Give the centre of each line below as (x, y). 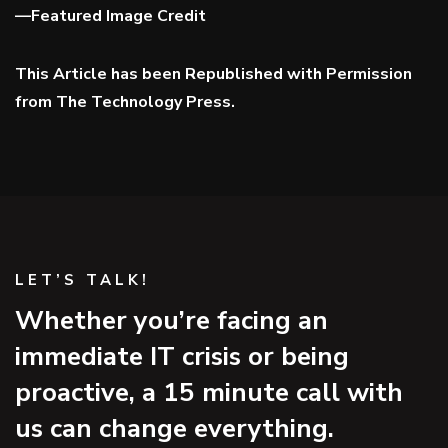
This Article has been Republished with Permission (213, 74)
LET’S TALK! (82, 280)
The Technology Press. (145, 102)
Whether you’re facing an (171, 320)
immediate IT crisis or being (182, 356)
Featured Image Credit (118, 16)
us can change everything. (174, 428)
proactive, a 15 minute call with (209, 392)
